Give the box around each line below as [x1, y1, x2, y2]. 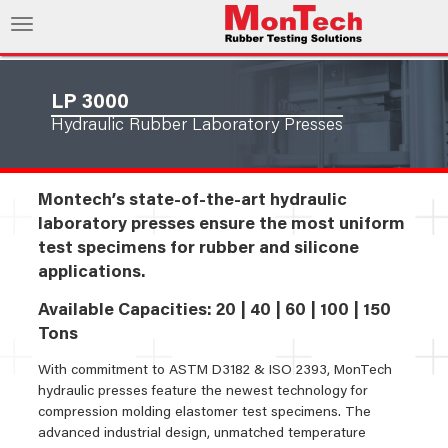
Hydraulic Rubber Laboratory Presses [51, 117, 344, 135]
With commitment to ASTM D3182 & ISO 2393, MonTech [38, 364, 393, 378]
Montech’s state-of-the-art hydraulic [38, 192, 348, 210]
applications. [38, 264, 146, 282]
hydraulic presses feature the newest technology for [38, 385, 369, 399]
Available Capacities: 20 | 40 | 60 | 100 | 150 [38, 302, 392, 320]
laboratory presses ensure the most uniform [38, 216, 406, 234]
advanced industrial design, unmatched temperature [38, 427, 367, 441]
